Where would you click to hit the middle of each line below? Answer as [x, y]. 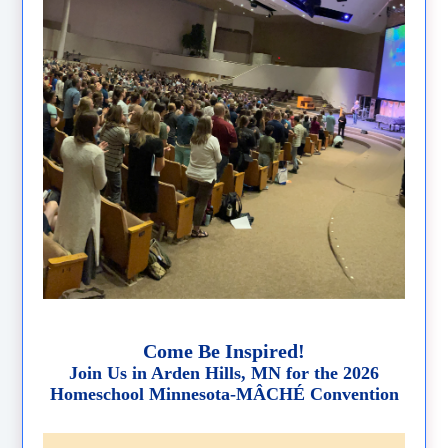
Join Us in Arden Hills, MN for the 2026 [224, 372]
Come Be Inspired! [224, 350]
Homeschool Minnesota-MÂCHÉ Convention [224, 393]
